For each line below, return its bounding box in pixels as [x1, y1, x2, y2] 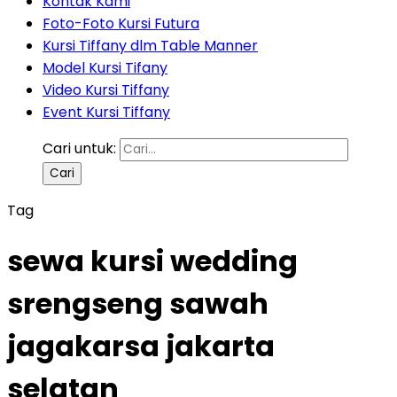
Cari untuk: [43, 138, 116, 159]
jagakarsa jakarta [7, 326, 275, 367]
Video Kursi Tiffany [43, 80, 169, 100]
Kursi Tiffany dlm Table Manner [43, 35, 258, 56]
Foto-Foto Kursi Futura [43, 13, 199, 34]
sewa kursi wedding [7, 241, 298, 282]
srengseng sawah [7, 284, 269, 324]
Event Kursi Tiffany [43, 102, 170, 122]
